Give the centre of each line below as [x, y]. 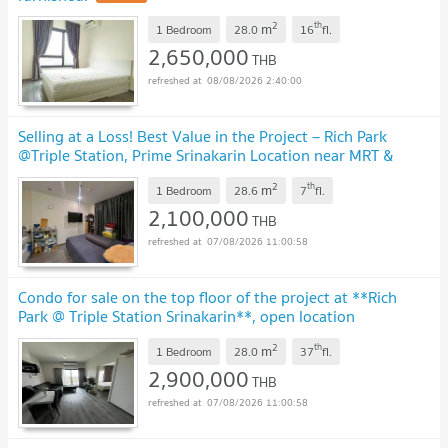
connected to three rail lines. [117, 335]
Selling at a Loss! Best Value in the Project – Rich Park [202, 136]
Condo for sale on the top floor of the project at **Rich [207, 297]
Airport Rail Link [74, 174]
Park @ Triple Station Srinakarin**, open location [186, 316]
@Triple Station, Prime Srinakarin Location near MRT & [205, 155]
